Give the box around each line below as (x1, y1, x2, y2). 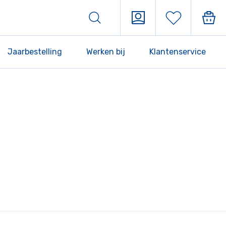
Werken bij (86, 47, 125, 56)
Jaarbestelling (8, 47, 62, 56)
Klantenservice (149, 47, 206, 56)
